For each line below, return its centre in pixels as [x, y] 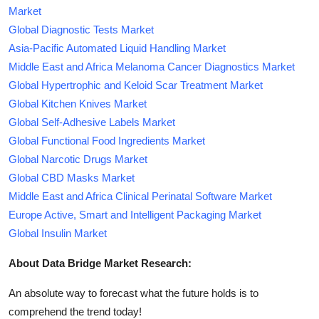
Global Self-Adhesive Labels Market [92, 122]
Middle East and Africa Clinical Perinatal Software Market [140, 196]
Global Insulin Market [58, 233]
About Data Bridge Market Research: [100, 263]
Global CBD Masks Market [72, 177]
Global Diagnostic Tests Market [81, 29]
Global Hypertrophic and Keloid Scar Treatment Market [136, 85]
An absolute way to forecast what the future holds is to [134, 293]
